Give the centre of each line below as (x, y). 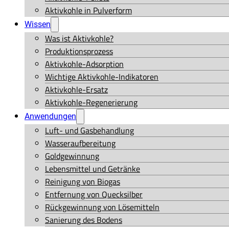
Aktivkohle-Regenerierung (91, 102)
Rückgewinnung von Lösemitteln (102, 207)
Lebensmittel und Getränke (93, 169)
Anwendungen (50, 117)
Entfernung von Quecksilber (94, 194)
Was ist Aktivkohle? (79, 39)
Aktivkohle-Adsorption (84, 64)
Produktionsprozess (79, 51)
